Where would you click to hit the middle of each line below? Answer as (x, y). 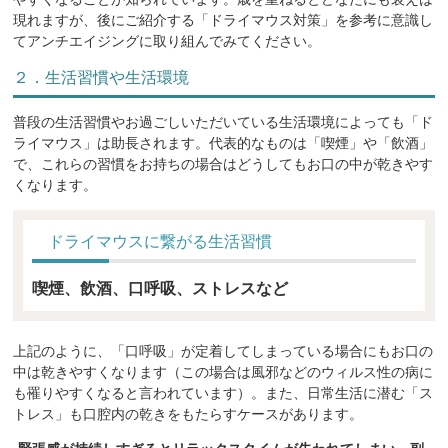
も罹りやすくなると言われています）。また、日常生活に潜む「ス (223, 392)
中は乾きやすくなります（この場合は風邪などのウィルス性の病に (223, 371)
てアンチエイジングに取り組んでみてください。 (167, 40)
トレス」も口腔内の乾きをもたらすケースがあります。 (188, 413)
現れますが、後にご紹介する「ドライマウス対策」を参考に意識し (223, 19)
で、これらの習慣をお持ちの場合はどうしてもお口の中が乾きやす (223, 163)
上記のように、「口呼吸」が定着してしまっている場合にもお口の (223, 350)
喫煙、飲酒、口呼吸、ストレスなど (159, 288)
